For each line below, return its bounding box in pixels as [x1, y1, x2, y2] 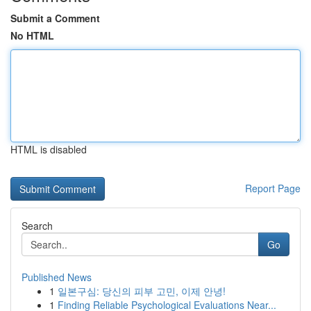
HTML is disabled [10, 142, 87, 156]
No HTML [10, 28, 54, 42]
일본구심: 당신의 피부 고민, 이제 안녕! [58, 284, 226, 298]
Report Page [245, 181, 301, 195]
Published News [22, 270, 92, 284]
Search [22, 219, 53, 233]
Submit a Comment [10, 11, 100, 25]
